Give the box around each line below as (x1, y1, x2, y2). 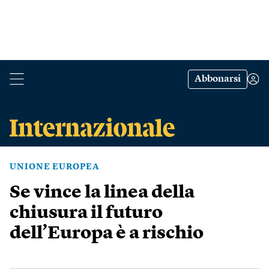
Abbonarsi (195, 74, 241, 84)
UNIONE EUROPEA (10, 163, 100, 171)
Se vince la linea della (10, 184, 195, 202)
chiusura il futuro (10, 204, 163, 222)
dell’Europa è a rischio (10, 225, 204, 243)
